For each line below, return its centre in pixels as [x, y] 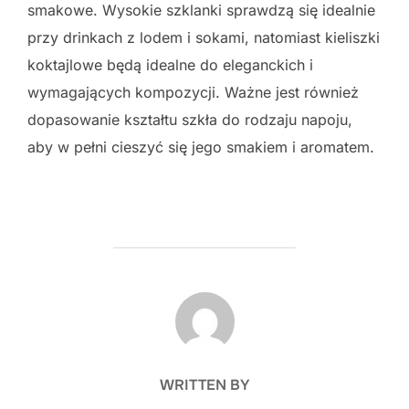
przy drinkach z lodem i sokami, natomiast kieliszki [204, 37]
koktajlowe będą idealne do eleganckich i [170, 64]
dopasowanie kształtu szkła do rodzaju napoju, [190, 119]
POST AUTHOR [204, 301]
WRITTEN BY [204, 384]
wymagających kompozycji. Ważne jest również [193, 92]
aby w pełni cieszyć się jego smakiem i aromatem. [201, 147]
